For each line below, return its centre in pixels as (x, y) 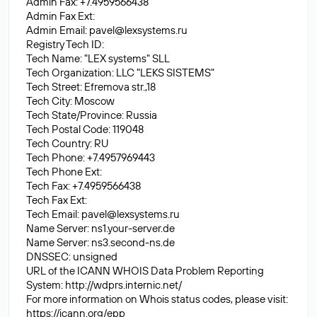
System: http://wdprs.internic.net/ (104, 285)
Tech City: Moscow (70, 101)
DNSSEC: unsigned (72, 257)
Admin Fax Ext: (60, 16)
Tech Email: (54, 214)
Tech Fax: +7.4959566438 (83, 186)
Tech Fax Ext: (57, 200)
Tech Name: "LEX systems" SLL (98, 58)
